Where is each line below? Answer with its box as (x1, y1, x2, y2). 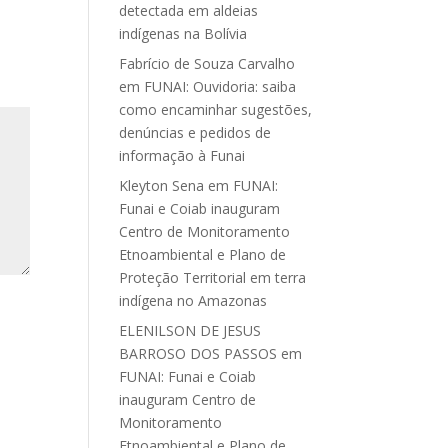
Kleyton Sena (119, 176, 205, 195)
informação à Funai (119, 146, 246, 165)
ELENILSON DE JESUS (119, 321, 262, 340)
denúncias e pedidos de (119, 123, 272, 142)
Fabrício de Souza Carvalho (119, 54, 296, 73)
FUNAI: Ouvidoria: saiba (144, 77, 297, 96)
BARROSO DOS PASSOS (119, 344, 278, 363)
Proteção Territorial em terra (119, 268, 307, 287)
